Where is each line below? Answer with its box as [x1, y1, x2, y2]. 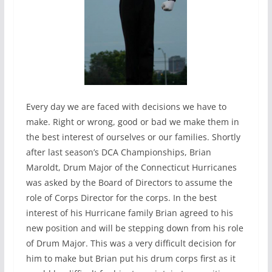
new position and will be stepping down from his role [25, 222, 243, 234]
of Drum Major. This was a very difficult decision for [25, 237, 236, 249]
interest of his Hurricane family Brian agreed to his [25, 206, 233, 219]
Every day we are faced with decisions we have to [25, 100, 226, 112]
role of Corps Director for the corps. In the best [25, 191, 217, 203]
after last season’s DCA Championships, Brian [25, 146, 211, 158]
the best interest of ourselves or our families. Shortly [25, 131, 240, 143]
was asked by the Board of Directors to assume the [25, 176, 233, 188]
